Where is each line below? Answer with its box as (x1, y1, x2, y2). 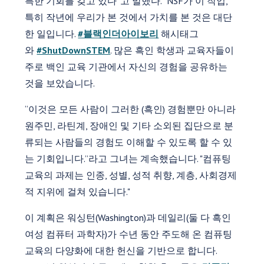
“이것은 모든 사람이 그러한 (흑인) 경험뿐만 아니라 (25, 103, 236, 115)
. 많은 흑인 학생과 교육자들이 (110, 44, 235, 56)
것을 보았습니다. (25, 77, 95, 89)
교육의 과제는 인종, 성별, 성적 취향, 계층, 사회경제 (25, 169, 237, 181)
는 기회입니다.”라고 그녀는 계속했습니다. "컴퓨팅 (25, 152, 232, 164)
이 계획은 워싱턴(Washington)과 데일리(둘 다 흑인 (25, 211, 232, 223)
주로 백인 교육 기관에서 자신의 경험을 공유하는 (25, 60, 228, 72)
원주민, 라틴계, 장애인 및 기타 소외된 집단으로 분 (25, 119, 234, 131)
